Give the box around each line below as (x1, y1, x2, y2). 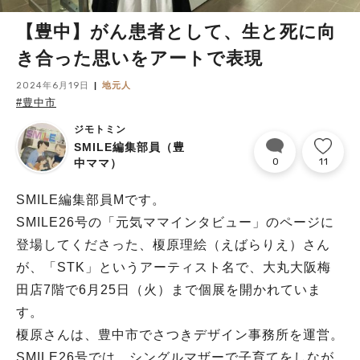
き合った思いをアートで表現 (16, 48, 263, 68)
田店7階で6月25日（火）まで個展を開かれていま (16, 283, 321, 297)
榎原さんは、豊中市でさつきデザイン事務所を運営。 (16, 328, 344, 342)
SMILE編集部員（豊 (74, 140, 185, 153)
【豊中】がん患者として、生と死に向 (16, 22, 336, 42)
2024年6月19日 (16, 80, 89, 90)
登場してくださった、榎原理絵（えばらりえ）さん (16, 238, 330, 252)
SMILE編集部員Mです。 (16, 193, 166, 207)
